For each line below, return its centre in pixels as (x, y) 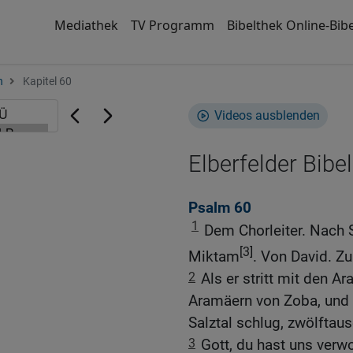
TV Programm (172, 25)
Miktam (214, 256)
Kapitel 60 (46, 82)
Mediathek (86, 25)
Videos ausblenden (267, 115)
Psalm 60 (220, 208)
